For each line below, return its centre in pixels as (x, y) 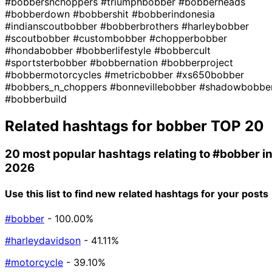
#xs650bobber (210, 74)
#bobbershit (102, 14)
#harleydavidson (43, 241)
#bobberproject (197, 62)
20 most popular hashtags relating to (109, 154)
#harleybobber (215, 26)
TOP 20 (236, 126)
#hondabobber (40, 50)
